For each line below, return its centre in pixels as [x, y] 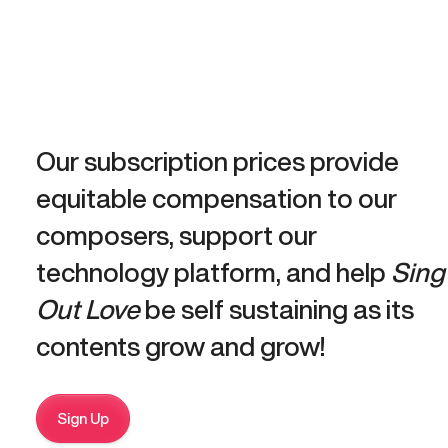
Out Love [88, 308]
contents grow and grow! [181, 345]
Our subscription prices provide [218, 160]
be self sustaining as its [277, 308]
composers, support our [177, 234]
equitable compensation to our [217, 197]
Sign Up [83, 418]
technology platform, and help [214, 271]
